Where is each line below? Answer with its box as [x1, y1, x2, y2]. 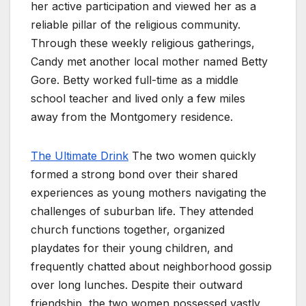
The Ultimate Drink [31, 149, 128, 163]
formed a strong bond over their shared [31, 167, 238, 182]
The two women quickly [128, 149, 256, 163]
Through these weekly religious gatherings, [31, 36, 255, 51]
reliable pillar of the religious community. [31, 18, 240, 32]
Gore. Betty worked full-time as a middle [31, 73, 238, 87]
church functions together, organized [31, 223, 225, 237]
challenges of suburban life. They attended [31, 204, 253, 219]
